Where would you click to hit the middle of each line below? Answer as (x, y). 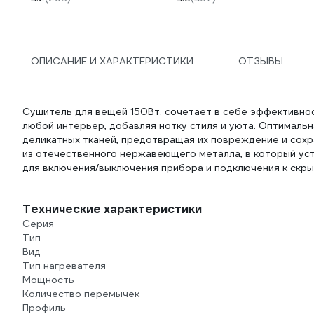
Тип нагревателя (64, 266)
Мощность (48, 280)
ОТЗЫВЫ (260, 61)
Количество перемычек (81, 294)
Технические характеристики (112, 209)
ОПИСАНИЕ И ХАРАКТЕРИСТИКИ (112, 61)
